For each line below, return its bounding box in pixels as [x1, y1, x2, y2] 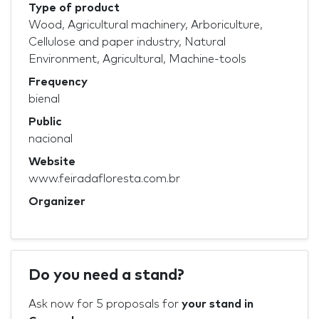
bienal [28, 93, 60, 105]
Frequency [28, 76, 88, 88]
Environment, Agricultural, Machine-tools [28, 53, 246, 66]
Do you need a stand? [28, 268, 184, 284]
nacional [28, 133, 73, 145]
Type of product [28, 2, 120, 14]
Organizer [28, 196, 85, 208]
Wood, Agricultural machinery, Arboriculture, [28, 19, 263, 31]
